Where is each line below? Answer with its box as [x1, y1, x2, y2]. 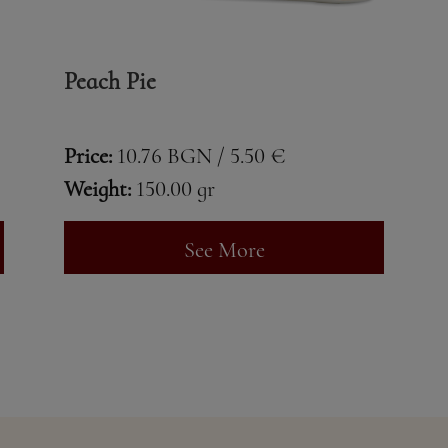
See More [183, 236, 265, 264]
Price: [64, 142, 112, 170]
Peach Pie [64, 67, 156, 97]
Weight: [64, 175, 131, 203]
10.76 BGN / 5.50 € [117, 142, 286, 170]
